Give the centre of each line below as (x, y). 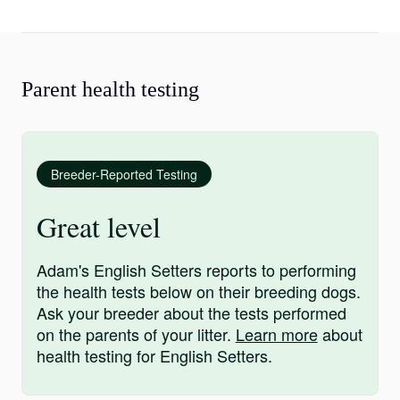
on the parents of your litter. (136, 333)
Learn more (276, 333)
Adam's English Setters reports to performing (196, 269)
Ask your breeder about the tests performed (192, 312)
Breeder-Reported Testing (124, 174)
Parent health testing (110, 89)
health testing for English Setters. (154, 355)
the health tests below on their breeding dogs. (199, 291)
